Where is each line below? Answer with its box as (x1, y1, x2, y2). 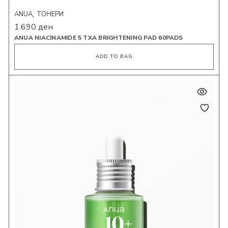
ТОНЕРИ (36, 9, 64, 19)
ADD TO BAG (95, 52, 133, 60)
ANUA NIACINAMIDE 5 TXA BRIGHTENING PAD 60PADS (14, 33, 183, 42)
